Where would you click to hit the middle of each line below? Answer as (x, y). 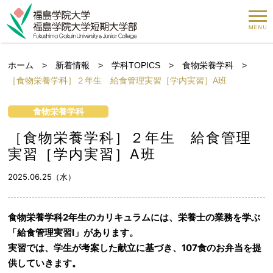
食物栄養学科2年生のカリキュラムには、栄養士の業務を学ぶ (134, 217)
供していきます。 (45, 263)
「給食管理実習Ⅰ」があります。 (73, 232)
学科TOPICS (136, 65)
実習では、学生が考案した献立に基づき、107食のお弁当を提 (135, 248)
